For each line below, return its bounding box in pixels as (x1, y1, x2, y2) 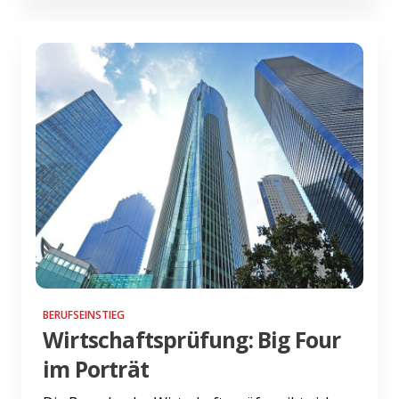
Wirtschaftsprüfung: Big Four (43, 324, 341, 354)
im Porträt (43, 354, 149, 384)
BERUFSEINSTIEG (43, 306, 125, 322)
